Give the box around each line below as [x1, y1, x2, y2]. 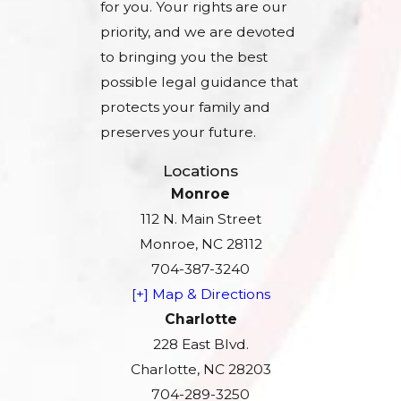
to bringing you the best [100, 48, 268, 66]
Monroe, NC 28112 [139, 235, 262, 252]
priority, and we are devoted [100, 23, 295, 41]
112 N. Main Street [140, 209, 261, 227]
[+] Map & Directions [131, 285, 270, 303]
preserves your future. [100, 124, 256, 141]
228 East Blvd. [152, 335, 249, 353]
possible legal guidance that [100, 73, 298, 91]
